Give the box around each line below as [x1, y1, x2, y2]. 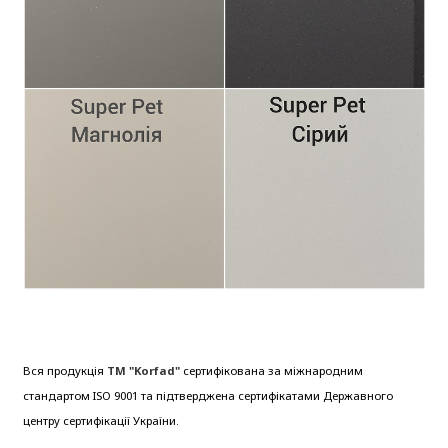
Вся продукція [22, 363, 107, 379]
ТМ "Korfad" [106, 363, 180, 379]
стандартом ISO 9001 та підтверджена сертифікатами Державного [22, 388, 393, 404]
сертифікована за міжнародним [179, 363, 363, 379]
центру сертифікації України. [22, 413, 179, 429]
